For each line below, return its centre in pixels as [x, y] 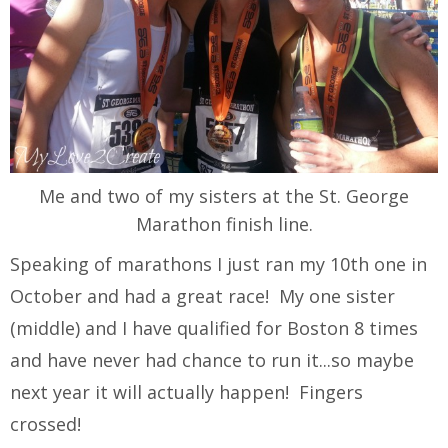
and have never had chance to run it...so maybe [212, 360]
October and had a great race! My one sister [202, 296]
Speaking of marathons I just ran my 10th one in [218, 264]
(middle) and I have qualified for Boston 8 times [214, 328]
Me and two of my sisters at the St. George [224, 196]
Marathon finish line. [224, 224]
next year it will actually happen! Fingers [186, 392]
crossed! [45, 424]
